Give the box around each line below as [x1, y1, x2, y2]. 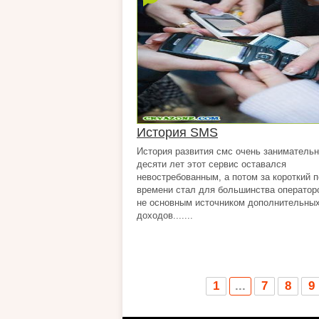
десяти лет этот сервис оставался [137, 159, 286, 169]
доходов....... [137, 210, 193, 221]
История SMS [137, 125, 218, 140]
